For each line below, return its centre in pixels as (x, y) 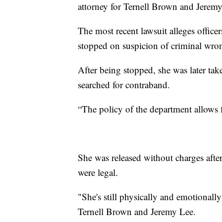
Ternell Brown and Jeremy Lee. (137, 211)
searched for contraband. (124, 84)
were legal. (98, 172)
